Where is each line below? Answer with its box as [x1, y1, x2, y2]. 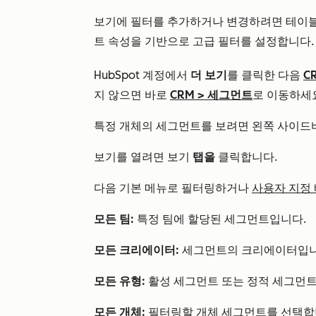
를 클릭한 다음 [227, 68, 303, 82]
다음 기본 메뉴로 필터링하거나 [94, 181, 252, 195]
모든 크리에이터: [94, 243, 179, 257]
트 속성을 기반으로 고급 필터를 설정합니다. [94, 35, 314, 48]
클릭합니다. [215, 150, 277, 164]
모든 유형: [94, 274, 145, 288]
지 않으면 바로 [94, 88, 170, 102]
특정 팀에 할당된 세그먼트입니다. [134, 212, 306, 226]
